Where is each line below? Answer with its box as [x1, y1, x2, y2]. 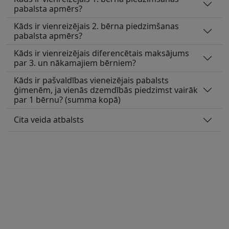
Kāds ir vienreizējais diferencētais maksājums [14, 47, 189, 59]
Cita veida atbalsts [14, 114, 84, 126]
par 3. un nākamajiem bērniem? [14, 57, 136, 68]
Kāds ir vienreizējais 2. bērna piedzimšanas [14, 20, 179, 32]
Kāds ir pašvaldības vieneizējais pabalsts [14, 74, 169, 86]
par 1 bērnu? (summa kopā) [14, 94, 121, 105]
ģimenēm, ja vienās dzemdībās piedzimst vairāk [14, 84, 198, 96]
